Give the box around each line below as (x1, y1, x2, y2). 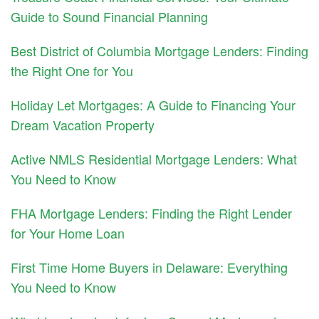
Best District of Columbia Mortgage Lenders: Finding (11, 41, 308, 61)
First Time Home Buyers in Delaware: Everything (11, 258, 288, 277)
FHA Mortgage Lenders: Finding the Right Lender (11, 204, 292, 223)
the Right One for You (11, 61, 133, 80)
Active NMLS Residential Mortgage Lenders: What (11, 150, 297, 169)
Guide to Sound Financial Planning (11, 7, 208, 26)
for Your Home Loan (11, 224, 125, 243)
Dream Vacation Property (11, 115, 155, 135)
